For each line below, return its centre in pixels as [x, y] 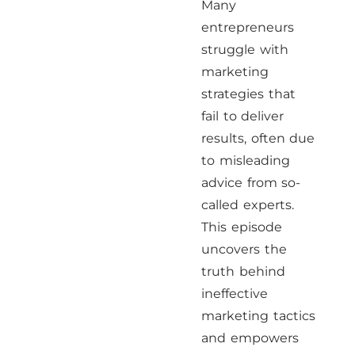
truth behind [243, 271]
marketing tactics [258, 316]
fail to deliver [243, 116]
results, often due [258, 138]
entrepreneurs [248, 27]
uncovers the [244, 249]
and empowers [250, 338]
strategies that [248, 94]
